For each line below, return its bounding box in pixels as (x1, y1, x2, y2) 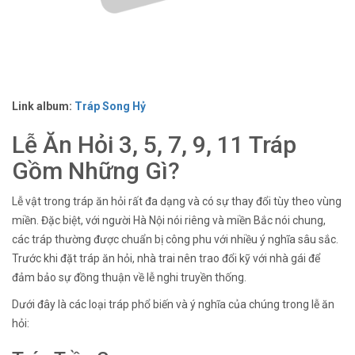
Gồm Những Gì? (12, 157, 180, 185)
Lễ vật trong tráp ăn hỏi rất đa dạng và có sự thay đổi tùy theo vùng (12, 195, 342, 208)
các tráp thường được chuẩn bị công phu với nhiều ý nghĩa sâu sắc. (12, 233, 338, 246)
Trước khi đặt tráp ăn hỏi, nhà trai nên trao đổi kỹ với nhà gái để (12, 252, 320, 265)
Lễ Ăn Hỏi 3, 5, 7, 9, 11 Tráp (12, 131, 296, 159)
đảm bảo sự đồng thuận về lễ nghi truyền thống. (12, 271, 246, 284)
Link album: (12, 100, 74, 113)
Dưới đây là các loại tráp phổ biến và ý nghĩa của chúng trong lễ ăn (12, 298, 334, 311)
